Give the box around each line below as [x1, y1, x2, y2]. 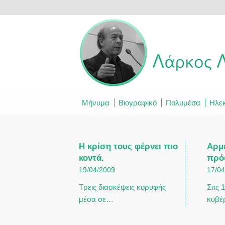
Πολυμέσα [166, 98, 200, 107]
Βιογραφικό [119, 98, 157, 107]
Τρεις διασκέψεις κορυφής [79, 183, 166, 191]
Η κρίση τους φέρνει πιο [79, 142, 178, 151]
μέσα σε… [79, 195, 114, 203]
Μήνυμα [82, 98, 109, 107]
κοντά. [79, 153, 104, 162]
